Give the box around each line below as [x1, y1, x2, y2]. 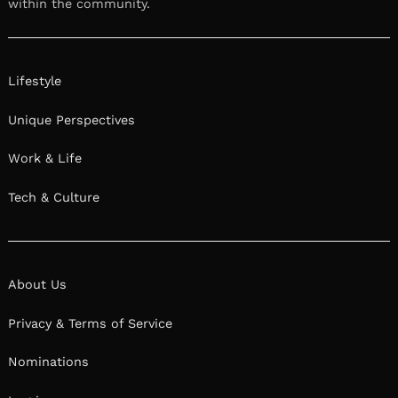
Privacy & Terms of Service [8, 315, 172, 330]
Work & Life [8, 151, 82, 166]
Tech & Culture [8, 189, 99, 204]
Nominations [8, 354, 89, 370]
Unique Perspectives [8, 112, 135, 127]
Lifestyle [8, 74, 61, 89]
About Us [8, 277, 67, 292]
